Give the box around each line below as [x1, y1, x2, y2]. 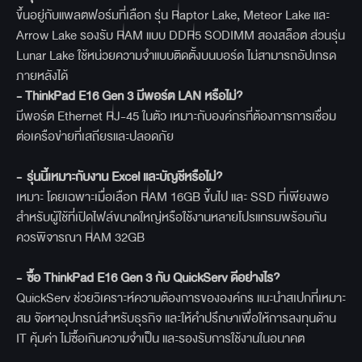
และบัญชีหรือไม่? [143, 166, 222, 187]
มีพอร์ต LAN [137, 86, 204, 107]
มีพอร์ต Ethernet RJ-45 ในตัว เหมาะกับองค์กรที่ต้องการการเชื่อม [16, 106, 336, 127]
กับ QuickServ [155, 267, 230, 288]
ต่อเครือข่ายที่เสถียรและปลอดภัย [16, 126, 174, 147]
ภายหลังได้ [16, 65, 68, 86]
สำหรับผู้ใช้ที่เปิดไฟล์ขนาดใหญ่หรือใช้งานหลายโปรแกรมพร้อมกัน [16, 207, 326, 228]
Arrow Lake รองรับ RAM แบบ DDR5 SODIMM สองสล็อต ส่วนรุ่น [16, 25, 345, 46]
